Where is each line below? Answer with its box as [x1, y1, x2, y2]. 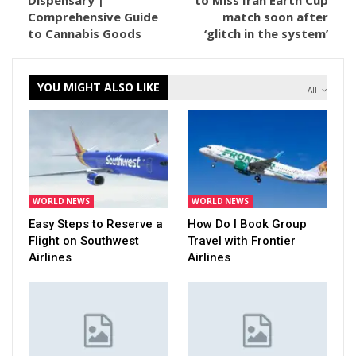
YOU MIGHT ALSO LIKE [37, 79, 160, 95]
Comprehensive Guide [28, 9, 158, 25]
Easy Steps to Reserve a [29, 217, 163, 232]
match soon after [222, 9, 328, 25]
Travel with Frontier [188, 234, 296, 249]
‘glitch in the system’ [204, 25, 328, 41]
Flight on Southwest [29, 234, 139, 249]
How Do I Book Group [188, 217, 307, 232]
